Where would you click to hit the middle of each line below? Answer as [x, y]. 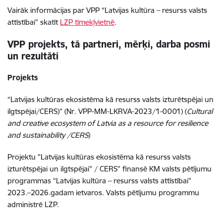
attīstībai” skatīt [34, 22]
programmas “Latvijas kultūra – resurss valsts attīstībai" [99, 181]
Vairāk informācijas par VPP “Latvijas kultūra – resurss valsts [107, 10]
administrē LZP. [33, 204]
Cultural [200, 111]
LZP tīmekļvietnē [87, 22]
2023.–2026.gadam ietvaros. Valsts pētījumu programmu [103, 193]
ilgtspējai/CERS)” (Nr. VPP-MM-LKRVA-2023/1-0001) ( [97, 111]
